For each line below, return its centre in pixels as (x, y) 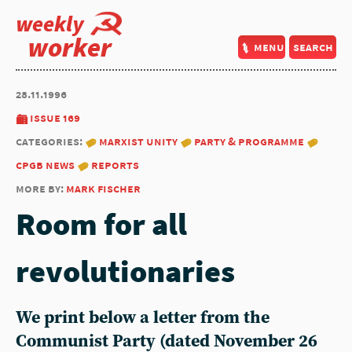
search (313, 47)
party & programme (249, 141)
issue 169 (55, 117)
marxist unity (138, 141)
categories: (50, 141)
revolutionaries (125, 271)
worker (70, 47)
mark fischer (103, 188)
